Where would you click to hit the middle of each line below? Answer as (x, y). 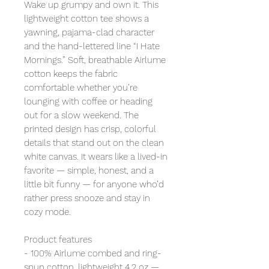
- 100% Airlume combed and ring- (93, 253)
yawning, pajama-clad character (89, 32)
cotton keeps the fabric (71, 74)
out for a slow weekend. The (81, 115)
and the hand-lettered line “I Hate (92, 46)
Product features (58, 239)
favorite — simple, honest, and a (89, 170)
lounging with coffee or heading (88, 101)
